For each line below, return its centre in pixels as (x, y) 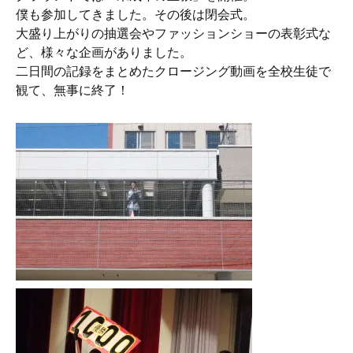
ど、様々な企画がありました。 (104, 52)
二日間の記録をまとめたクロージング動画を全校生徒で (173, 71)
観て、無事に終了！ (72, 90)
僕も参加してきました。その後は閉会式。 (136, 15)
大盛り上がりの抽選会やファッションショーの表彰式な (173, 33)
